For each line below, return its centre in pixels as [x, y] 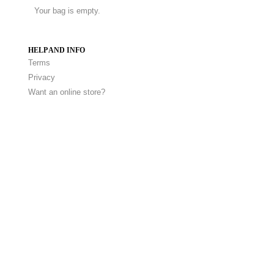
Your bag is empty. [67, 11]
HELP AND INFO [57, 50]
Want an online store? [67, 92]
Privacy [42, 77]
